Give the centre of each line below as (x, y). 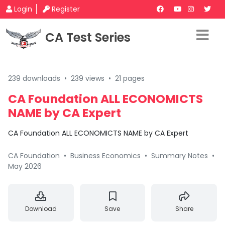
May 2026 (25, 166)
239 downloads (34, 78)
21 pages (130, 78)
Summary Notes (180, 156)
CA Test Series (88, 37)
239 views (88, 78)
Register (66, 9)
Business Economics (105, 156)
